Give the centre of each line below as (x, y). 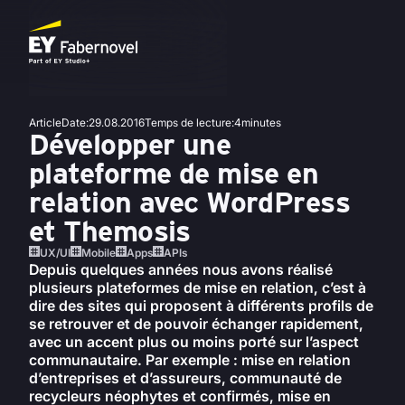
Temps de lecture (188, 122)
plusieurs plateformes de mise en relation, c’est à (198, 287)
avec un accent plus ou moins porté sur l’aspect (194, 342)
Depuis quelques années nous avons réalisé (181, 269)
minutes (261, 122)
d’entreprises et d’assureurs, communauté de (185, 378)
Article (45, 122)
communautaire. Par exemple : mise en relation (190, 360)
